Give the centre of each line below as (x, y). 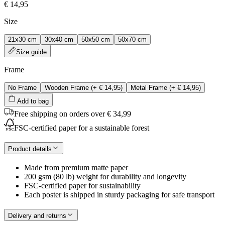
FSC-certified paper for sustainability (82, 186)
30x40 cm (59, 39)
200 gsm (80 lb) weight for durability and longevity (105, 177)
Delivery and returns (37, 215)
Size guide (31, 52)
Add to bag (33, 101)
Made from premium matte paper (76, 168)
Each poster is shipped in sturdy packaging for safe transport (119, 195)
